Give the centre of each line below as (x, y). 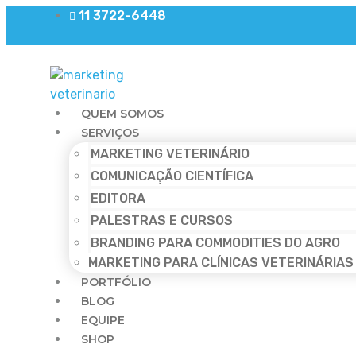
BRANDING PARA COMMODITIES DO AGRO (215, 243)
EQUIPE (103, 321)
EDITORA (118, 199)
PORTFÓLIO (116, 282)
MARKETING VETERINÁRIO (170, 154)
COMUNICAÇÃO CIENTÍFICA (172, 176)
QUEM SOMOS (122, 114)
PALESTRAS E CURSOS (162, 221)
